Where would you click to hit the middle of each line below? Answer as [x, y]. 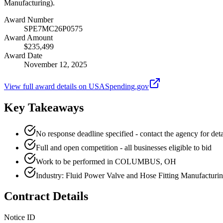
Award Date [23, 55]
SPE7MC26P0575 [53, 28]
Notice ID [20, 218]
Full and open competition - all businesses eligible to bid [124, 147]
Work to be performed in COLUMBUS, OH [106, 161]
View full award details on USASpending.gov [76, 86]
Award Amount [28, 37]
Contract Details [46, 196]
